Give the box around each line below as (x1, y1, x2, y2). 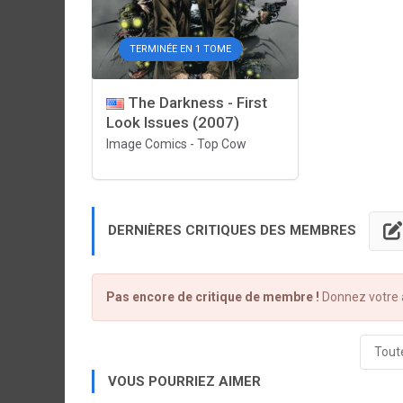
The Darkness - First (124, 94, 267, 112)
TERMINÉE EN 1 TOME (130, 43, 231, 55)
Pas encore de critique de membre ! (106, 290, 319, 304)
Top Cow (197, 137, 246, 151)
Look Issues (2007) (106, 113, 239, 131)
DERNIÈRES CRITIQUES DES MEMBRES (108, 221, 360, 238)
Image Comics (106, 137, 187, 151)
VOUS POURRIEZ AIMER (108, 373, 261, 390)
